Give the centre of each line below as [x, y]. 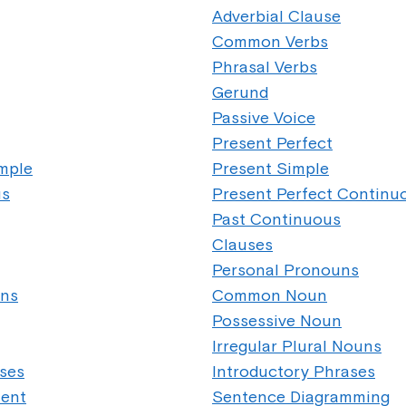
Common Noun [270, 295]
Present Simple [271, 168]
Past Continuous [276, 219]
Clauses [242, 244]
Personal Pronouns [285, 270]
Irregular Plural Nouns [297, 346]
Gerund [240, 92]
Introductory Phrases [294, 371]
